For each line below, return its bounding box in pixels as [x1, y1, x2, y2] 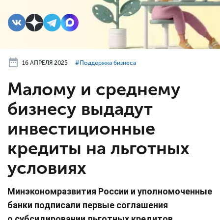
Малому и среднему [7, 79, 181, 100]
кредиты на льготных [7, 137, 190, 159]
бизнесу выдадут [7, 98, 153, 120]
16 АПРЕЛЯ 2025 [22, 59, 68, 67]
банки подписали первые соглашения [7, 200, 168, 211]
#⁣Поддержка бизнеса [75, 59, 136, 67]
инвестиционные [7, 118, 155, 139]
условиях [7, 157, 86, 179]
